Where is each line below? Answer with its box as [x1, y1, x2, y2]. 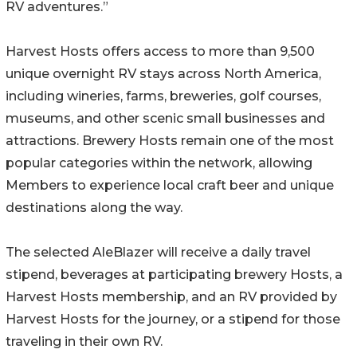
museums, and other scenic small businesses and [6, 111, 325, 127]
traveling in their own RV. [6, 334, 163, 350]
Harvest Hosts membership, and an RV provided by [6, 289, 337, 305]
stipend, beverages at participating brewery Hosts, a [6, 267, 343, 283]
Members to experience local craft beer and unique [6, 178, 334, 194]
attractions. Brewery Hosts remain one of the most [6, 133, 334, 149]
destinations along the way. [6, 200, 182, 216]
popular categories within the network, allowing [6, 155, 312, 171]
